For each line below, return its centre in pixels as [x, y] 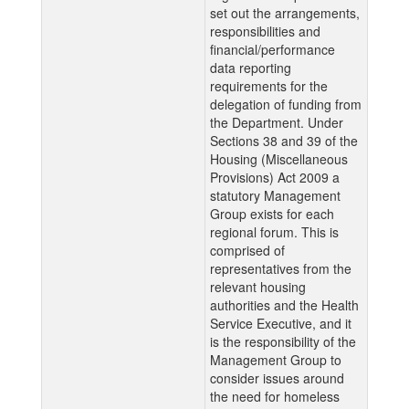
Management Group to [276, 359]
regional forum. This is [274, 231]
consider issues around [277, 378]
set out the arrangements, [285, 12]
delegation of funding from [286, 104]
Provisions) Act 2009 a [275, 177]
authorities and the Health [284, 304]
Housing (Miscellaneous [279, 158]
